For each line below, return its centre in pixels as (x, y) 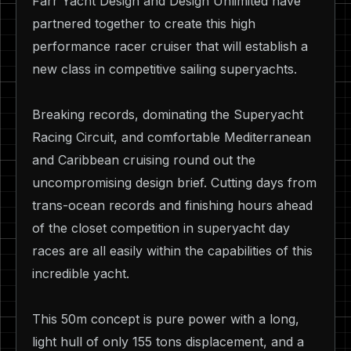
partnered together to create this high (144, 23)
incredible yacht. (81, 273)
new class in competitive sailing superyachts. (165, 69)
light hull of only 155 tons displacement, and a (168, 341)
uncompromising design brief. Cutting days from (174, 182)
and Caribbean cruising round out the (144, 159)
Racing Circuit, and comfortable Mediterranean (172, 137)
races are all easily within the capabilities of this (172, 250)
